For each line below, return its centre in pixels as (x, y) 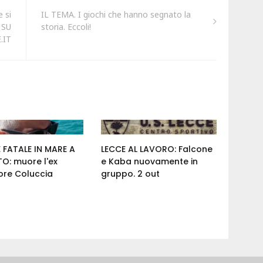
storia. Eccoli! (66, 27)
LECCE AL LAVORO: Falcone (157, 149)
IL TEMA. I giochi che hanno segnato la (116, 15)
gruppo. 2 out (131, 174)
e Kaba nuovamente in (150, 162)
